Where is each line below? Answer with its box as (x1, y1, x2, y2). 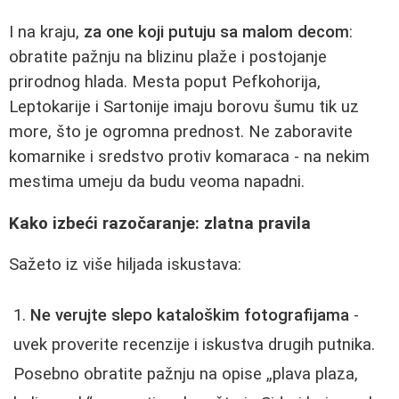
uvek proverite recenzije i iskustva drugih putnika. (13, 334, 375, 354)
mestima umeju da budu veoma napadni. (9, 172, 305, 191)
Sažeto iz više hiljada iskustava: (9, 255, 241, 275)
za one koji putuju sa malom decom (84, 22, 349, 42)
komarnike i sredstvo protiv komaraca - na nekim (9, 147, 370, 167)
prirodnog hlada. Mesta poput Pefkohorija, (9, 72, 321, 92)
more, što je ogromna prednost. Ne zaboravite (9, 122, 353, 142)
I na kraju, (9, 22, 84, 42)
